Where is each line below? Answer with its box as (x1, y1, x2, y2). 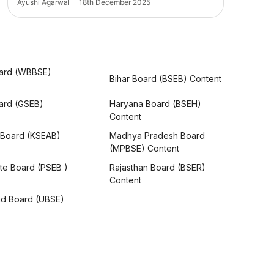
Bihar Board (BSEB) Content (109, 73, 221, 84)
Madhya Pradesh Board (109, 130, 205, 141)
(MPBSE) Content (109, 143, 179, 154)
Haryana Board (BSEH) (109, 98, 201, 109)
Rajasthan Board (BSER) (109, 162, 206, 173)
